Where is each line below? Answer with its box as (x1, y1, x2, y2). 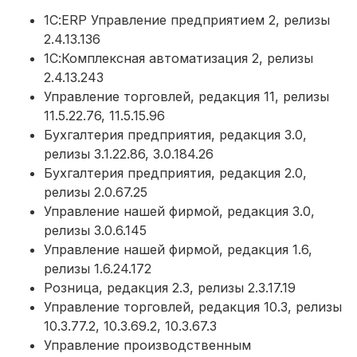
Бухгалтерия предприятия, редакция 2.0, (44, 165, 307, 182)
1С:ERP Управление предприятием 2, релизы (44, 12, 330, 29)
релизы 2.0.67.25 (44, 184, 147, 201)
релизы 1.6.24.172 (44, 261, 151, 277)
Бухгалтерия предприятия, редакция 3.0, (44, 127, 307, 143)
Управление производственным (44, 337, 251, 354)
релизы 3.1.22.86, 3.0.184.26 (44, 146, 214, 163)
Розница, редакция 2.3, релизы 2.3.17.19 (44, 280, 296, 296)
